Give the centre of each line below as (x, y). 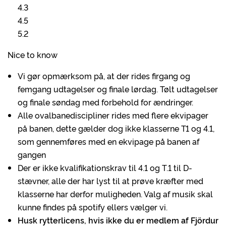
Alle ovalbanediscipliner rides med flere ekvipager (113, 115)
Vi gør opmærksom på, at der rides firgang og (104, 76)
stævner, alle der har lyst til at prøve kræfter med (110, 181)
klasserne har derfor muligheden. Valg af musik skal (115, 194)
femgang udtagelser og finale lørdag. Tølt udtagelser (118, 89)
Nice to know (33, 54)
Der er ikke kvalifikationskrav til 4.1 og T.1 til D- (105, 167)
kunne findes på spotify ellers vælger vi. (93, 207)
